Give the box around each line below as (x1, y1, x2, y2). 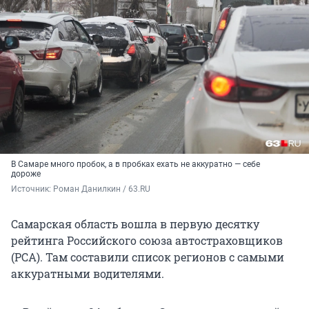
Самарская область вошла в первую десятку (11, 217, 259, 232)
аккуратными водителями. (11, 266, 164, 281)
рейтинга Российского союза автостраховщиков (11, 233, 283, 248)
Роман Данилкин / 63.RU (53, 184, 150, 195)
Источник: (11, 184, 53, 195)
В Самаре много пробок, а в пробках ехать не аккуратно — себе (11, 159, 260, 170)
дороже (11, 169, 41, 179)
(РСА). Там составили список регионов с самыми (11, 250, 284, 265)
